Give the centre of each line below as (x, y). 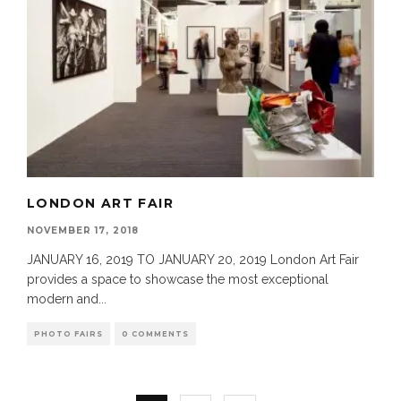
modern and (63, 299)
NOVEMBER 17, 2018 (83, 231)
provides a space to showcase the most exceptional (178, 280)
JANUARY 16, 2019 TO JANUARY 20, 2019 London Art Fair (193, 260)
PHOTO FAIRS (68, 334)
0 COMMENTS (155, 334)
